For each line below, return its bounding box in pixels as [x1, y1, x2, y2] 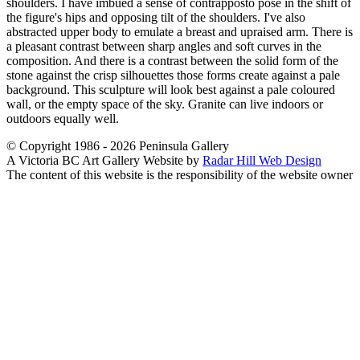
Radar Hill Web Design [202, 153, 321, 168]
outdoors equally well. [6, 112, 119, 126]
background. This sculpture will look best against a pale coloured [6, 83, 335, 97]
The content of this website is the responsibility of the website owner [6, 168, 353, 182]
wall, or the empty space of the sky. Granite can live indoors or [6, 97, 323, 112]
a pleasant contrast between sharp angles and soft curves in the [6, 39, 321, 54]
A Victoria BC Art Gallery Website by [6, 153, 202, 168]
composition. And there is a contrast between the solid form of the [6, 54, 338, 68]
